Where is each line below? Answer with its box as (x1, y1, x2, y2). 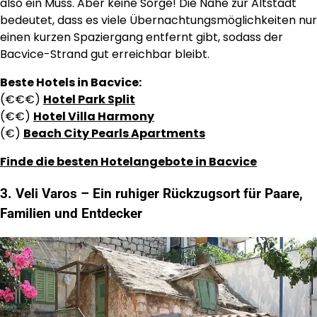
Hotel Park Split (43, 91, 135, 108)
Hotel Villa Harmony (33, 108, 154, 125)
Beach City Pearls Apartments (23, 125, 205, 142)
